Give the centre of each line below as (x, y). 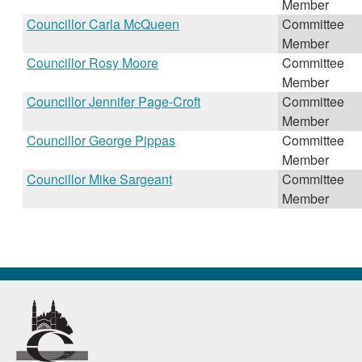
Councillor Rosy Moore (93, 63)
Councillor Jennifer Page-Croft (114, 101)
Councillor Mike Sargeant (99, 179)
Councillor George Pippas (101, 140)
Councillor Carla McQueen (103, 24)
